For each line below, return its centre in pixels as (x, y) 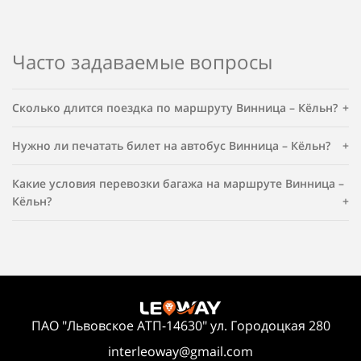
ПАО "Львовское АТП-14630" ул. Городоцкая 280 (180, 326)
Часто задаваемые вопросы (142, 61)
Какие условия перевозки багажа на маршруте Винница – (178, 183)
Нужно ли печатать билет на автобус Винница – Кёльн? (171, 145)
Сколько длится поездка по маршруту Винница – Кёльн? (175, 107)
